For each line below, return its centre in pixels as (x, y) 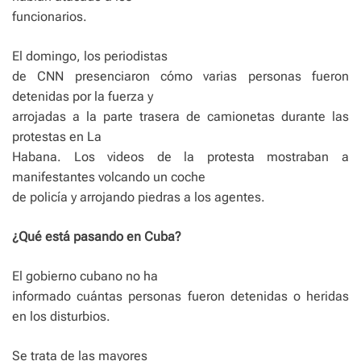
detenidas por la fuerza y (83, 97)
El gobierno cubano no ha (85, 276)
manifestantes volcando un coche (109, 177)
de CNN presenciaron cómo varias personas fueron (180, 77)
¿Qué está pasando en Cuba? (97, 237)
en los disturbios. (61, 317)
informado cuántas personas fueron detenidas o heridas (180, 297)
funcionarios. (50, 17)
